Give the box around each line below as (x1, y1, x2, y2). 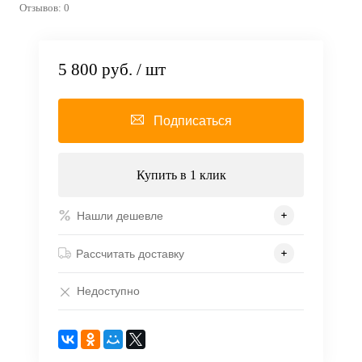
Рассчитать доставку (76, 246, 184, 260)
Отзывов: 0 (19, 2, 69, 14)
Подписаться (153, 114, 232, 128)
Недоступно (77, 284, 140, 298)
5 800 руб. (58, 60, 133, 80)
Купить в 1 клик (136, 168, 226, 183)
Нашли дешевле (77, 208, 163, 222)
